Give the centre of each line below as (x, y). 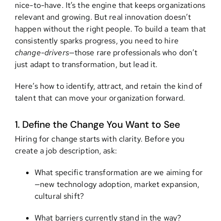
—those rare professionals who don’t (133, 53)
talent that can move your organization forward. (100, 98)
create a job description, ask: (66, 150)
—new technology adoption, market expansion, (117, 184)
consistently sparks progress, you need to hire (96, 41)
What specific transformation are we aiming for (118, 172)
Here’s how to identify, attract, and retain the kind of (109, 86)
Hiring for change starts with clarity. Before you (100, 139)
